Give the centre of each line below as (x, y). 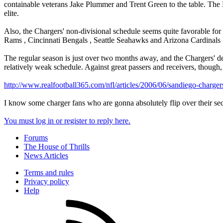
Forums (36, 137)
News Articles (46, 155)
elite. (11, 13)
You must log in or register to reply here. (67, 120)
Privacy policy (47, 181)
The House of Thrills (57, 146)
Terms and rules (49, 172)
